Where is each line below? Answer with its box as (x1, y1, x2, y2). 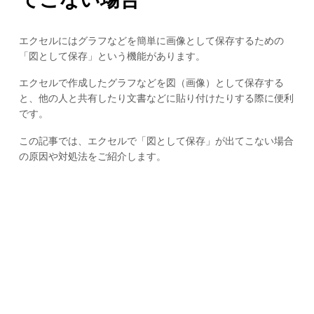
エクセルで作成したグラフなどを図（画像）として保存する (18, 77, 284, 89)
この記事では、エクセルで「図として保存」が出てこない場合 (18, 135, 294, 147)
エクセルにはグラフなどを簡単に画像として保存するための (18, 34, 284, 46)
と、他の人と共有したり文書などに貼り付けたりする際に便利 (18, 93, 294, 104)
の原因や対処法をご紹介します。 (18, 151, 166, 163)
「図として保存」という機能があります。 (18, 50, 205, 62)
